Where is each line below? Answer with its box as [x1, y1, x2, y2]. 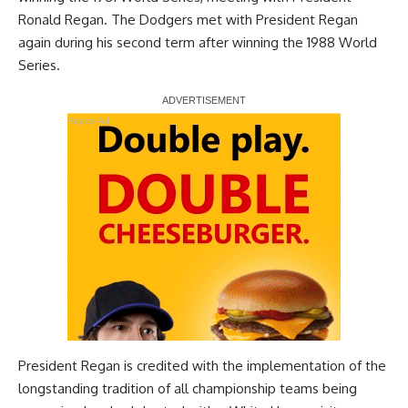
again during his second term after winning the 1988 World [18, 34, 377, 52]
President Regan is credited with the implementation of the [18, 357, 386, 375]
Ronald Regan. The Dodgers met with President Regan [18, 11, 358, 29]
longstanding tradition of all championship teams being [18, 380, 357, 398]
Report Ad [67, 116, 109, 127]
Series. [18, 56, 60, 75]
